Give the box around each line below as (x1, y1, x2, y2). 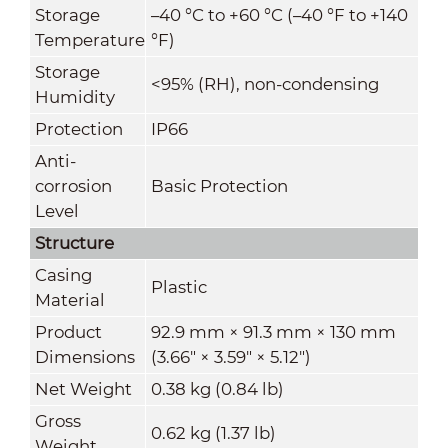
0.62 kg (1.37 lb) (150, 422, 276, 443)
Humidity (34, 86, 115, 107)
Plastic (150, 276, 207, 297)
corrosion (34, 175, 112, 196)
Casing (34, 264, 92, 285)
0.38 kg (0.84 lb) (150, 378, 284, 399)
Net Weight (34, 378, 132, 399)
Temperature (34, 29, 145, 50)
